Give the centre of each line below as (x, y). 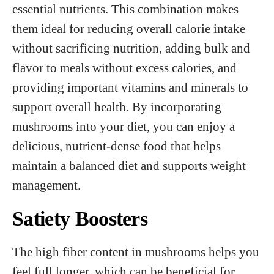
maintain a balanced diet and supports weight (129, 165)
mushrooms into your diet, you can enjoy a (124, 126)
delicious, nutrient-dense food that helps (117, 146)
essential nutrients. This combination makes (125, 9)
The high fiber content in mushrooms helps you (136, 252)
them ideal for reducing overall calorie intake (129, 28)
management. (46, 185)
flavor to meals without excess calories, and (124, 68)
